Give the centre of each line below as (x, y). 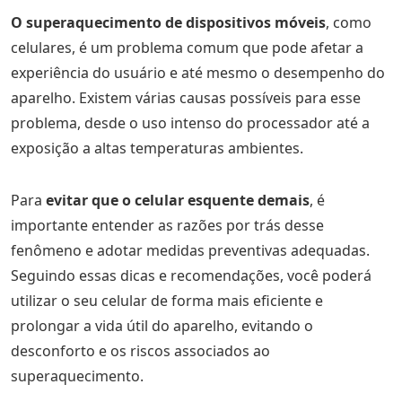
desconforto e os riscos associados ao (140, 351)
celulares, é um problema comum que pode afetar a (187, 48)
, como (349, 22)
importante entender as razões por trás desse (167, 225)
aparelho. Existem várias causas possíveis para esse (186, 98)
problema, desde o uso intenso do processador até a (190, 123)
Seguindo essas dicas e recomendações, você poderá (191, 275)
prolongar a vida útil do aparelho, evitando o (162, 326)
